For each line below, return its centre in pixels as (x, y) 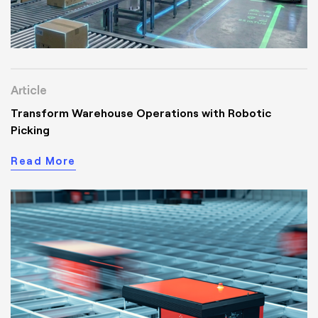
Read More (43, 161)
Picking (30, 130)
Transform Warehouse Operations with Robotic (141, 113)
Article (29, 90)
